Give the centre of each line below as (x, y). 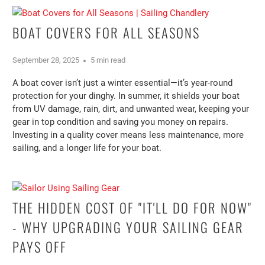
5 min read (108, 60)
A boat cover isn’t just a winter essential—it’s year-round (123, 83)
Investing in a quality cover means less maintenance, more (128, 135)
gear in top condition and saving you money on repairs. (121, 122)
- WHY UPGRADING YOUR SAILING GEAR (128, 227)
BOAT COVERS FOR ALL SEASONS (106, 33)
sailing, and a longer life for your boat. (87, 148)
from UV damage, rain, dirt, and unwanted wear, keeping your (131, 109)
